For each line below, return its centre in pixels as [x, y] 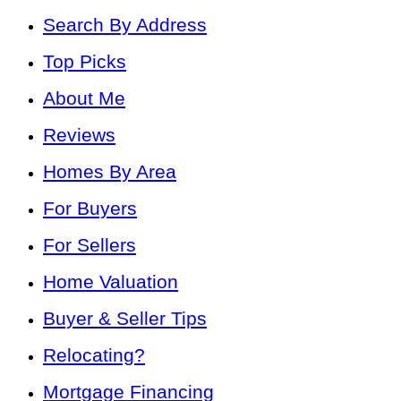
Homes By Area [110, 172]
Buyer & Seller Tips [125, 319]
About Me [84, 98]
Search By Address [125, 25]
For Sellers [90, 245]
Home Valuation [111, 282]
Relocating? [94, 355]
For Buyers [90, 209]
